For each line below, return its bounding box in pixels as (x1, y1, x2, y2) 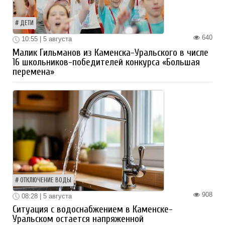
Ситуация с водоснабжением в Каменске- (13, 204, 173, 215)
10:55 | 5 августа (20, 35, 72, 43)
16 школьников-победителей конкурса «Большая (13, 56, 200, 68)
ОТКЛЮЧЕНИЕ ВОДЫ (20, 176, 71, 184)
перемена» (13, 66, 54, 77)
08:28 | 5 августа (20, 192, 72, 200)
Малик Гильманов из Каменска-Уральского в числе (13, 47, 208, 58)
